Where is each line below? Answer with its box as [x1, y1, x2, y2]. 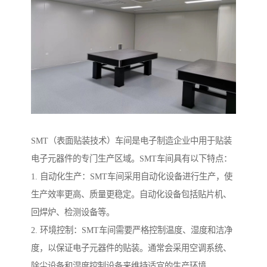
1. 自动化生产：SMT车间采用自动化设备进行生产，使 [31, 172, 232, 182]
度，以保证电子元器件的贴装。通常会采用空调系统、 [31, 243, 231, 253]
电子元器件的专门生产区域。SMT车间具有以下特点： [31, 154, 232, 164]
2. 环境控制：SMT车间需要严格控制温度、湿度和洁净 [31, 225, 232, 235]
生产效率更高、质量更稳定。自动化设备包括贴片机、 [31, 190, 231, 200]
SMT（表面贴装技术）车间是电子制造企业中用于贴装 [31, 136, 232, 146]
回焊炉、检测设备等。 [31, 207, 114, 218]
